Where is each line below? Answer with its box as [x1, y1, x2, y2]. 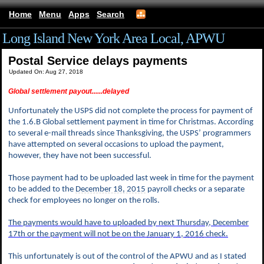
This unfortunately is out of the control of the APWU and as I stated [8, 252, 246, 261]
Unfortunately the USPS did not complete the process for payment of [8, 106, 253, 115]
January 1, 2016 [147, 229, 204, 239]
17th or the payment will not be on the [8, 229, 147, 239]
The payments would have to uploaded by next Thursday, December [8, 218, 249, 227]
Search [97, 9, 124, 19]
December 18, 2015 [75, 184, 146, 194]
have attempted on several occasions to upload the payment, [8, 140, 224, 149]
